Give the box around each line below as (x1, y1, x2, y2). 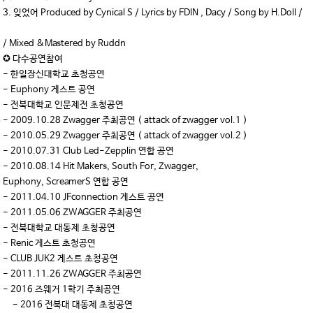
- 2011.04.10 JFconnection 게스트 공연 (3, 192, 180, 203)
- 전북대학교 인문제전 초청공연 (3, 100, 139, 110)
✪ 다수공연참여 (3, 54, 78, 64)
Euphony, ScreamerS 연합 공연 (3, 177, 144, 187)
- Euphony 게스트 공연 (3, 85, 110, 95)
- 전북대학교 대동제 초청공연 (3, 223, 131, 233)
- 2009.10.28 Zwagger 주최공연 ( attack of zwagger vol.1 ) (3, 115, 265, 126)
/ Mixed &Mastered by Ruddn (3, 38, 126, 49)
